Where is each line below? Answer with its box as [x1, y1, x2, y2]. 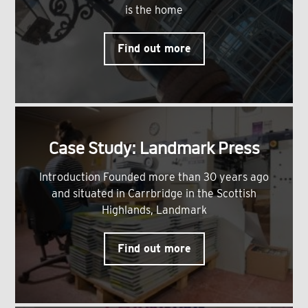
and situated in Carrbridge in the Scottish [52, 187, 256, 201]
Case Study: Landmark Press [48, 142, 260, 159]
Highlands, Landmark [101, 203, 207, 217]
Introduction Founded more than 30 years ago [39, 170, 269, 184]
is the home [125, 3, 183, 17]
